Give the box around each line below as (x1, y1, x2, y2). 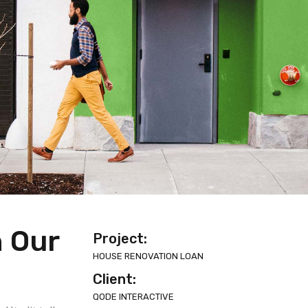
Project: (92, 230, 147, 247)
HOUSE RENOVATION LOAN (92, 251, 203, 262)
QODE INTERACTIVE (92, 291, 174, 302)
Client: (92, 271, 136, 288)
